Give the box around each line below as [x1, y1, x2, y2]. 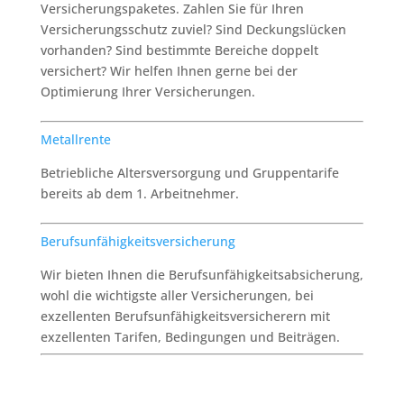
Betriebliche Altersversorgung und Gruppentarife [40, 163, 339, 181]
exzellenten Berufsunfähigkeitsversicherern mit [40, 307, 330, 325]
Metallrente [40, 130, 111, 148]
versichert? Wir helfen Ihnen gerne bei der [40, 61, 298, 79]
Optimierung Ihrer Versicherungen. [40, 82, 255, 100]
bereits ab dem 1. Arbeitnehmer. [40, 184, 239, 202]
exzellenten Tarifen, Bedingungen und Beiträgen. [40, 327, 340, 345]
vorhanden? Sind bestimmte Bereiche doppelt [40, 41, 318, 59]
